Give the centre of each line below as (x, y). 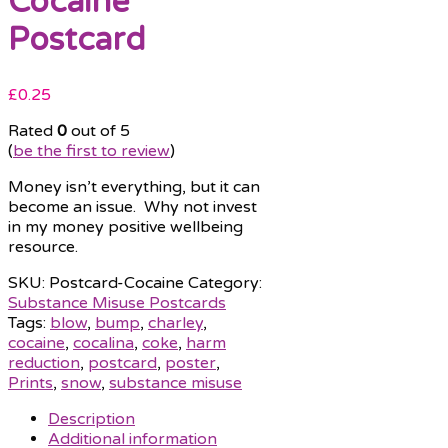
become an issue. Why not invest (132, 207)
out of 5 (98, 131)
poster (190, 363)
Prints (30, 383)
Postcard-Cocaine (116, 283)
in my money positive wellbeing (125, 227)
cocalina (103, 343)
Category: (225, 283)
